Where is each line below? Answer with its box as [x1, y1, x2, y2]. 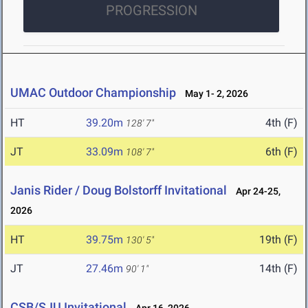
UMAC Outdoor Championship [10, 85, 176, 100]
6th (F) [265, 145, 298, 159]
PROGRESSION [105, 2, 197, 19]
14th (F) [259, 262, 298, 276]
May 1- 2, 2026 [179, 88, 248, 100]
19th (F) [259, 233, 298, 247]
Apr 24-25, [230, 186, 280, 197]
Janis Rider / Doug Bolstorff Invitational [10, 183, 227, 198]
